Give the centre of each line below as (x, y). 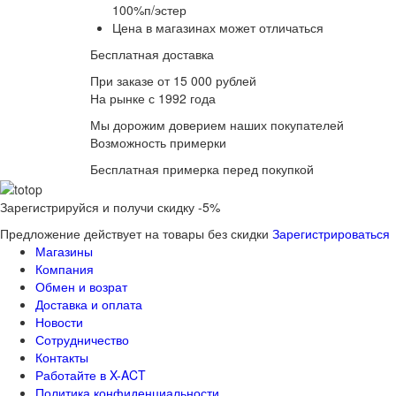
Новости (59, 321)
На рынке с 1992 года (153, 99)
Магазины (64, 251)
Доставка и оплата (89, 304)
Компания (65, 268)
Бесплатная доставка (152, 54)
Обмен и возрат (81, 286)
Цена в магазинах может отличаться (218, 28)
